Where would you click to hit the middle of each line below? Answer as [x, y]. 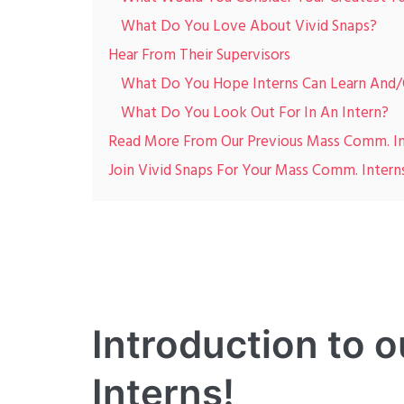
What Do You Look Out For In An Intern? [255, 113]
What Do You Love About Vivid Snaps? [249, 27]
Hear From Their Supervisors [199, 55]
